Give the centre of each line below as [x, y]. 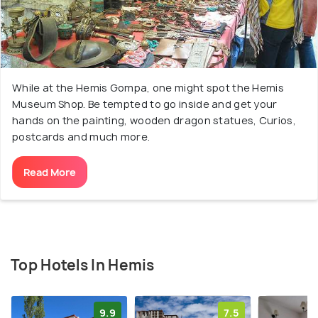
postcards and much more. [81, 136]
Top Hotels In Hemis [83, 265]
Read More [50, 172]
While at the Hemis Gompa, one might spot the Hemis [148, 87]
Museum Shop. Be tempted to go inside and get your [145, 104]
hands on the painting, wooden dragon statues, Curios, [154, 120]
